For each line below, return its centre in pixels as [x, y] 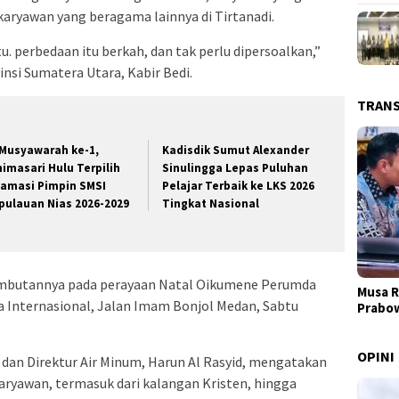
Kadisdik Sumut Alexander [236, 150]
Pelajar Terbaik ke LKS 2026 [239, 185]
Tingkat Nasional [211, 203]
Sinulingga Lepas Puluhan [236, 167]
